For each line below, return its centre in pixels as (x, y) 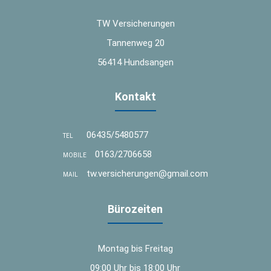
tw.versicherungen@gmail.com (147, 173)
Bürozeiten (135, 209)
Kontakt (135, 96)
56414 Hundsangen (135, 62)
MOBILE (74, 155)
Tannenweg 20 (135, 43)
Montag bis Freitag (135, 248)
